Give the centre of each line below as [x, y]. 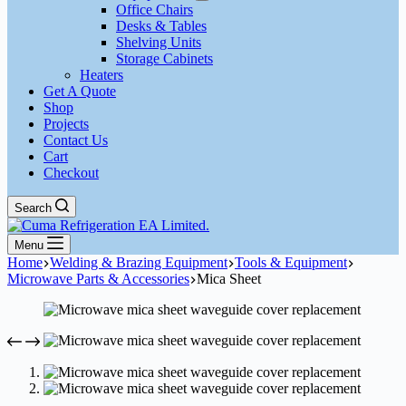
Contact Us [76, 140]
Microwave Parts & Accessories [98, 278]
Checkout [71, 172]
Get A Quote [80, 91]
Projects [66, 123]
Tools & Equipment [291, 262]
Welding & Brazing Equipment [139, 262]
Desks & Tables [161, 25]
